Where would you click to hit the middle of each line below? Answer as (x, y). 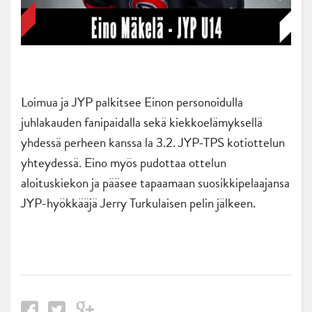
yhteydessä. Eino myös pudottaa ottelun (124, 162)
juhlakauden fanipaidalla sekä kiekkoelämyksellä (142, 122)
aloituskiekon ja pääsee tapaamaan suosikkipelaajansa (155, 182)
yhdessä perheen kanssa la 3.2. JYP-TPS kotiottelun (153, 142)
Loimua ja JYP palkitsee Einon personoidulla (132, 102)
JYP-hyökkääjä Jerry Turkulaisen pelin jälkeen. (138, 203)
